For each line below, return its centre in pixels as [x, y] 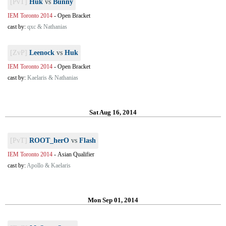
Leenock [42, 53]
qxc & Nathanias [47, 27]
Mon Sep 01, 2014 [113, 200]
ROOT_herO [49, 140]
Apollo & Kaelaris [49, 165]
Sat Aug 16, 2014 [113, 112]
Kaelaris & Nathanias [53, 78]
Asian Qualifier [76, 154]
